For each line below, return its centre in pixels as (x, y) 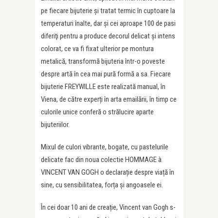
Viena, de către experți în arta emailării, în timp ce (109, 99)
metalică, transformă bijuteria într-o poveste (103, 61)
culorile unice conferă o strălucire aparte (97, 112)
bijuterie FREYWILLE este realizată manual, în (103, 87)
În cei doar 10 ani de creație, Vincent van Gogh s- (108, 207)
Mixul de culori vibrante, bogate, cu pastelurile (105, 147)
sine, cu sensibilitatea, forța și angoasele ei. (102, 185)
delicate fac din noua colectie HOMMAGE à (101, 160)
